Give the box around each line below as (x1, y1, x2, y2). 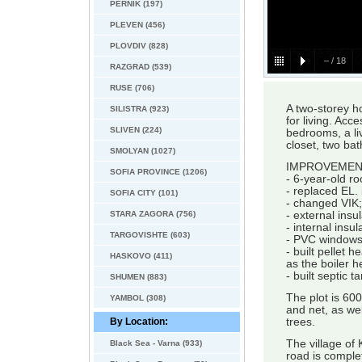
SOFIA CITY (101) (110, 188, 178, 197)
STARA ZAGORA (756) (110, 209, 196, 218)
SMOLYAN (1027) (110, 146, 175, 155)
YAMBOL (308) (110, 293, 166, 302)
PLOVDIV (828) (110, 41, 168, 50)
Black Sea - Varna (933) (110, 339, 202, 347)
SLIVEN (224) (110, 125, 162, 134)
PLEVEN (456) (110, 20, 165, 29)
